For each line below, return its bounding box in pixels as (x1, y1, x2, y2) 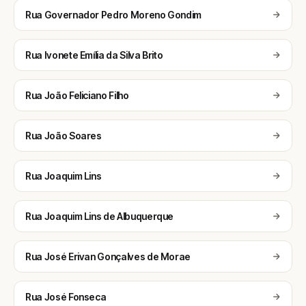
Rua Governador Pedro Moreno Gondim (25, 9, 202, 20)
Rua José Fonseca (25, 291, 107, 303)
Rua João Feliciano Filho (25, 89, 129, 101)
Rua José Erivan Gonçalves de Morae (25, 251, 191, 262)
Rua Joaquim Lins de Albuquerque (25, 210, 174, 222)
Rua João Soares (25, 130, 102, 141)
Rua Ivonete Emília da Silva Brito (25, 49, 163, 61)
